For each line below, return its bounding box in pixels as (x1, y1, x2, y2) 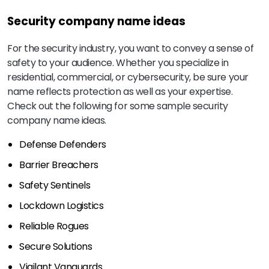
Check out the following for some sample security (7, 98, 228, 113)
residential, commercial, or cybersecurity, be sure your (7, 70, 249, 84)
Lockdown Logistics (19, 198, 104, 213)
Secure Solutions (19, 239, 92, 253)
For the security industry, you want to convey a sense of (7, 41, 254, 55)
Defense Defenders (19, 137, 106, 151)
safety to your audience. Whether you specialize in (7, 55, 229, 70)
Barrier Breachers (19, 157, 98, 172)
